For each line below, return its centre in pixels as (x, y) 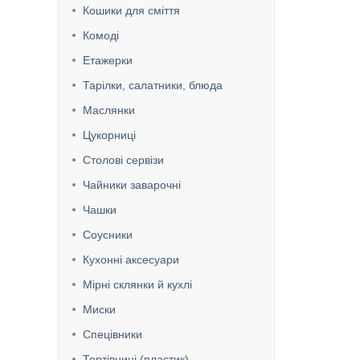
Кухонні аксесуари (131, 260)
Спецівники (112, 334)
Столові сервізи (123, 160)
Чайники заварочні (132, 185)
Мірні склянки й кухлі (137, 284)
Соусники (108, 235)
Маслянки (109, 110)
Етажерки (108, 60)
